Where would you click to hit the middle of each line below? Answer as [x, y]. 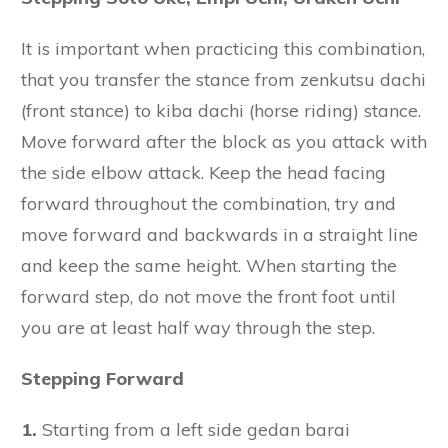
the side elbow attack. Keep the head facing [203, 172]
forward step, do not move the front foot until [208, 296]
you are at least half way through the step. [198, 327]
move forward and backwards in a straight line [219, 234]
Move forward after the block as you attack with [224, 141]
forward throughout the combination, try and [208, 203]
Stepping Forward [102, 378]
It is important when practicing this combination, [223, 48]
